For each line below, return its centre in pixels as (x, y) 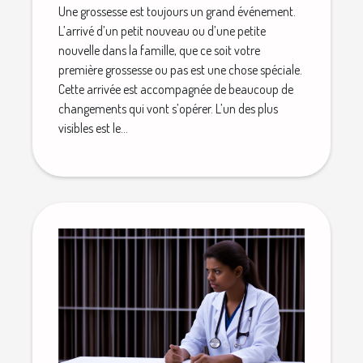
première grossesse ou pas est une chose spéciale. (180, 69)
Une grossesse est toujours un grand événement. (177, 11)
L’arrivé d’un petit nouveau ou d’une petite (162, 30)
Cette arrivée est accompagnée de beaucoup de (176, 89)
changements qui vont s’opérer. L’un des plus (168, 108)
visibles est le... (93, 128)
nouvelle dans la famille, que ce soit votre (159, 50)
